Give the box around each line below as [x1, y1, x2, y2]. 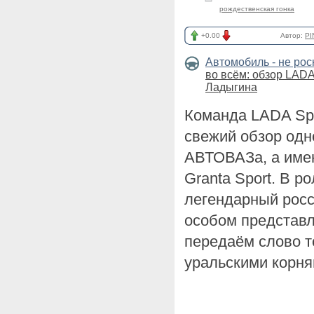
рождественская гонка [219, 5, 294, 13]
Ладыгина [205, 81, 257, 93]
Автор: [280, 32, 305, 39]
